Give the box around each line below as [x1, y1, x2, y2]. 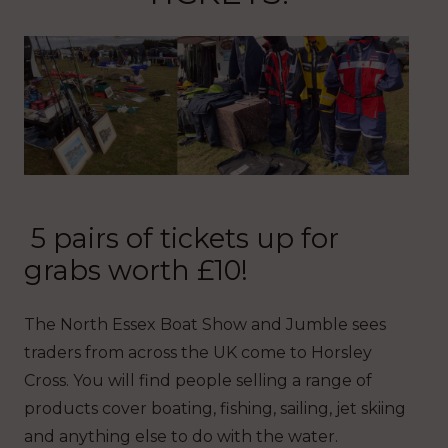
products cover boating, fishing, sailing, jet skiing [24, 399, 406, 419]
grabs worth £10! [24, 254, 248, 288]
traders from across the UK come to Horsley [24, 343, 372, 363]
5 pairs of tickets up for [24, 222, 339, 256]
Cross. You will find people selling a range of [24, 371, 372, 391]
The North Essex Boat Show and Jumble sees [24, 315, 386, 335]
